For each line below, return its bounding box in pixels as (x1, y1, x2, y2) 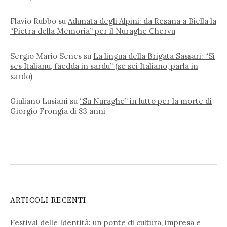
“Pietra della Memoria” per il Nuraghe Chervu (10, 26, 175, 36)
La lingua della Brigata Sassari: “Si (93, 51, 215, 61)
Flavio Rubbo (10, 16, 56, 26)
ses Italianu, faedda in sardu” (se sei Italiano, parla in (10, 61, 198, 71)
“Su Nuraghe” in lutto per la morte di (80, 96, 212, 106)
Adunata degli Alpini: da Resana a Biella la (68, 16, 216, 26)
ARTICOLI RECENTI (10, 195, 87, 205)
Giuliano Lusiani (10, 96, 68, 106)
